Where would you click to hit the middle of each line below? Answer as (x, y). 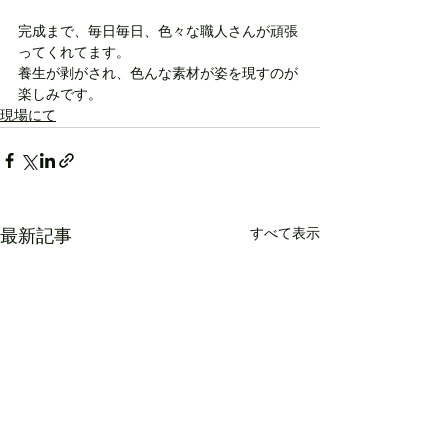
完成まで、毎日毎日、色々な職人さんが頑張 (158, 32)
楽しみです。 (60, 95)
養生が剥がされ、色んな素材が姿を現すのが (158, 74)
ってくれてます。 (74, 53)
